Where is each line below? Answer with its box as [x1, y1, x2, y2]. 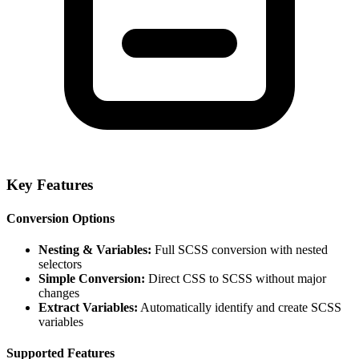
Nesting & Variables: [38, 243, 151, 256]
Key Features [6, 176, 93, 194]
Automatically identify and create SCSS [138, 301, 341, 314]
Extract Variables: [38, 301, 138, 314]
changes [38, 286, 79, 300]
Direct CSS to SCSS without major [145, 272, 326, 285]
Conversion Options [6, 211, 115, 225]
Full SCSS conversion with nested [151, 243, 328, 256]
